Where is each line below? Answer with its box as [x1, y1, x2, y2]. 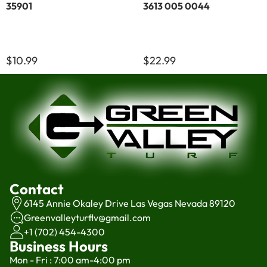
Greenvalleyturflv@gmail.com [24, 212, 151, 224]
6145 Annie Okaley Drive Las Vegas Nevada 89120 [24, 197, 235, 210]
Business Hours [10, 237, 108, 256]
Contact [10, 180, 64, 198]
